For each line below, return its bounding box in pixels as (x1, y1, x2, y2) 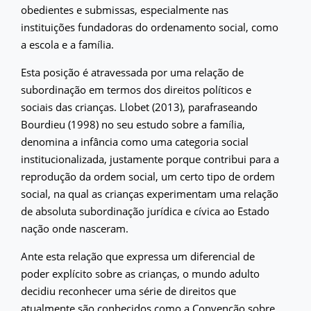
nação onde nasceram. (21, 221, 128, 235)
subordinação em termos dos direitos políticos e (21, 82, 251, 96)
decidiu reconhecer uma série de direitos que (21, 283, 236, 298)
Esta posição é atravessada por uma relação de (21, 65, 244, 79)
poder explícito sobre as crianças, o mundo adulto (21, 266, 260, 280)
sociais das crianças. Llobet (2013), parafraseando (21, 99, 258, 114)
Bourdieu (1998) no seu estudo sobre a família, (21, 117, 245, 131)
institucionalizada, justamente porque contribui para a (21, 151, 279, 166)
